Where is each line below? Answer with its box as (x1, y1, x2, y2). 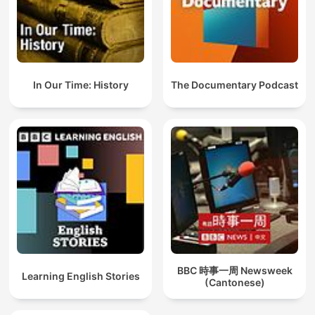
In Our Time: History (32, 79, 129, 91)
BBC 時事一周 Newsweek (176, 264, 292, 276)
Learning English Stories (21, 270, 140, 283)
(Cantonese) (204, 276, 265, 288)
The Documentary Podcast (171, 79, 298, 91)
